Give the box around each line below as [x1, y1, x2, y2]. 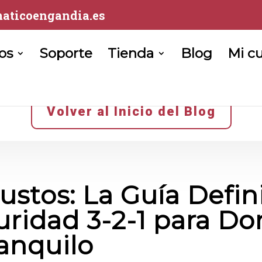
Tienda [108, 45, 154, 61]
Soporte [40, 45, 93, 61]
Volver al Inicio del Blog [46, 104, 216, 119]
